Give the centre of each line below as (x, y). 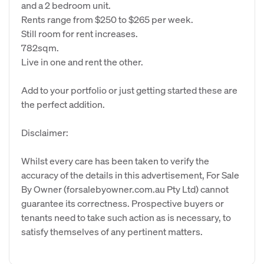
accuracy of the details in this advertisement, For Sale (130, 175)
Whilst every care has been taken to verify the (115, 161)
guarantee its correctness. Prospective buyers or (123, 203)
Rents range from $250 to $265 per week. (107, 19)
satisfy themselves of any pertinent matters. (112, 231)
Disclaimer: (45, 132)
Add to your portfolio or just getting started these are (129, 90)
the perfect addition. (63, 104)
